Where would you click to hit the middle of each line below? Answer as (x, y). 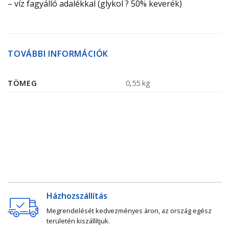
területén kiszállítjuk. (89, 221)
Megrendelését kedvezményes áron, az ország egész (129, 210)
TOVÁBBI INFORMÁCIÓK (58, 53)
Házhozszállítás (77, 196)
